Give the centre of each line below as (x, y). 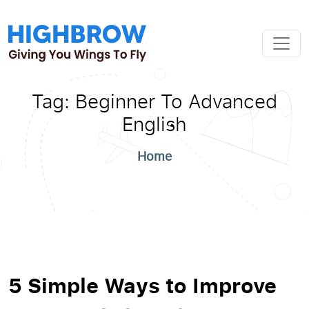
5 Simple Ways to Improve (142, 285)
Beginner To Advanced (176, 101)
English (154, 123)
